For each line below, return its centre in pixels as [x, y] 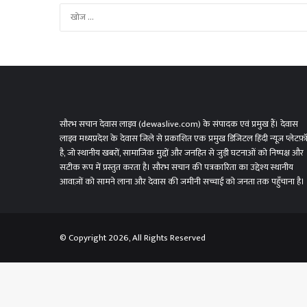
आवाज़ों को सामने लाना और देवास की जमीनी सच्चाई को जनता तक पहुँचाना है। [182, 182]
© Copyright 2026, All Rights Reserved [133, 238]
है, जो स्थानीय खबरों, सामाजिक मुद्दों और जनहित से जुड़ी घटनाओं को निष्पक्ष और [182, 153]
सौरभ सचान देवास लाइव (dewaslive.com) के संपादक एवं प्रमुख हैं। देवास [179, 124]
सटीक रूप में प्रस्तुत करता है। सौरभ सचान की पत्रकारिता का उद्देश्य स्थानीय [176, 167]
